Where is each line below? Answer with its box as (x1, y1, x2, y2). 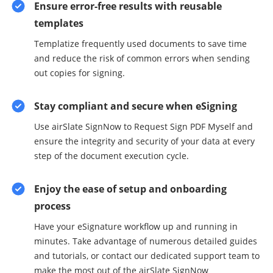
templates (34, 16, 83, 30)
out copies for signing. (34, 67, 125, 79)
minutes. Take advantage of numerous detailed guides (34, 235, 257, 247)
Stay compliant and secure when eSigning (34, 99, 237, 113)
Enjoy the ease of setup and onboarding (34, 182, 227, 196)
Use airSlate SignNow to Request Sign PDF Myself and (34, 121, 253, 132)
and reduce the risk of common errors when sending (34, 52, 250, 64)
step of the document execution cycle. (34, 150, 189, 161)
